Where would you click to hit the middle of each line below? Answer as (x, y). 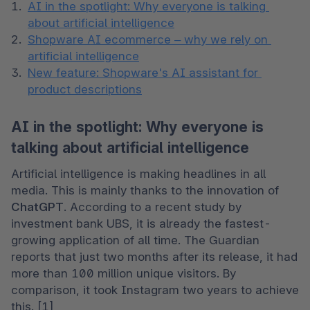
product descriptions (85, 89)
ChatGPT (37, 207)
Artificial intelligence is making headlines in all (138, 174)
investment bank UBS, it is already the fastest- (141, 224)
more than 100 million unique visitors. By (124, 274)
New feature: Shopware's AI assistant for (143, 72)
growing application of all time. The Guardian (135, 240)
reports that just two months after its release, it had (154, 257)
